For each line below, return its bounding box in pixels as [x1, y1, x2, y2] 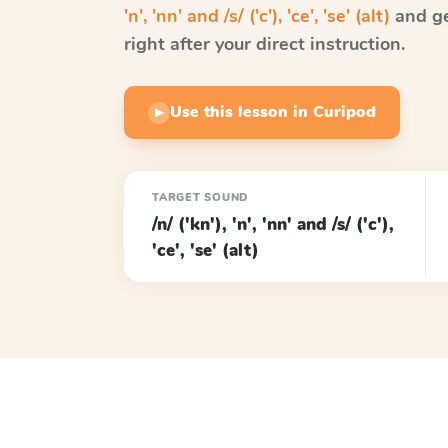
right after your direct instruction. [124, 32, 405, 56]
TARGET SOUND [152, 190, 250, 205]
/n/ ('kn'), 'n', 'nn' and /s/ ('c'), [152, 213, 394, 236]
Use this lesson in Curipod [170, 101, 376, 123]
